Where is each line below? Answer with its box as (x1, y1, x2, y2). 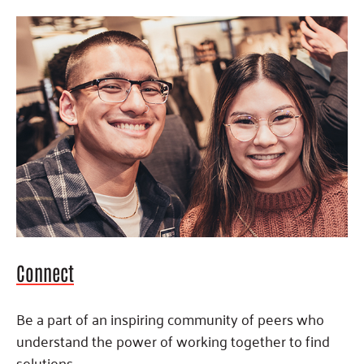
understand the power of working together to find (16, 327, 330, 354)
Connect (16, 260, 74, 285)
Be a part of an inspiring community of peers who (16, 305, 324, 332)
